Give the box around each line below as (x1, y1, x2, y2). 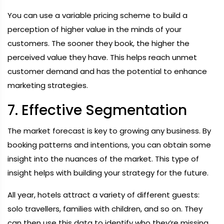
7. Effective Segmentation (7, 100, 187, 120)
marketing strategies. (7, 80, 88, 90)
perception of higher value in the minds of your (7, 24, 181, 34)
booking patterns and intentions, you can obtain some (7, 139, 211, 150)
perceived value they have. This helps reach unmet (7, 52, 197, 62)
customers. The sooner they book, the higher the (7, 38, 189, 48)
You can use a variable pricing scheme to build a (7, 10, 187, 20)
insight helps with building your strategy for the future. (7, 167, 208, 178)
